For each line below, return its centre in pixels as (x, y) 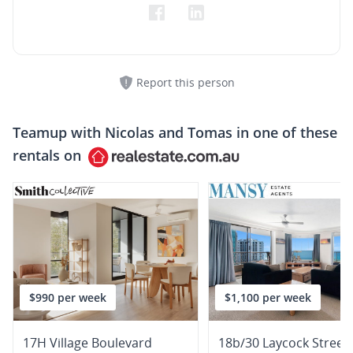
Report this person (185, 82)
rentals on (47, 156)
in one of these (285, 132)
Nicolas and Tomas (169, 132)
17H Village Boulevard (87, 343)
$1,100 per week (268, 297)
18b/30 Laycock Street (283, 343)
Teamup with (59, 132)
